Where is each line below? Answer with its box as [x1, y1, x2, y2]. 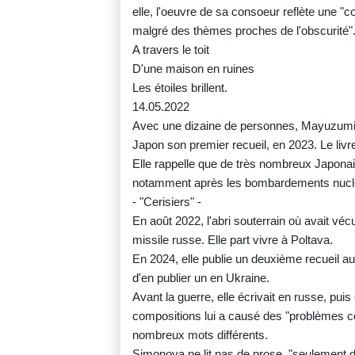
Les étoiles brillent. [132, 81, 227, 95]
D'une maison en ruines [132, 62, 254, 76]
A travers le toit [132, 43, 209, 57]
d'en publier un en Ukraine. [132, 271, 269, 285]
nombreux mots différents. [132, 328, 268, 342]
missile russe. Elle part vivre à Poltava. [132, 233, 333, 247]
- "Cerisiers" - [132, 195, 201, 209]
